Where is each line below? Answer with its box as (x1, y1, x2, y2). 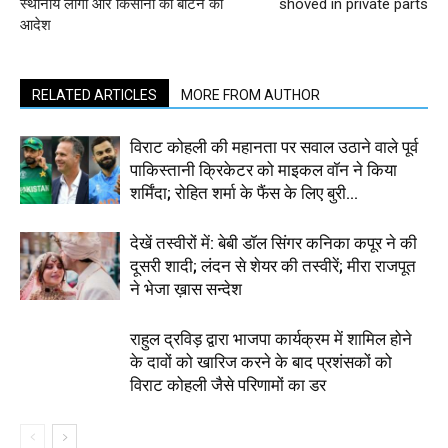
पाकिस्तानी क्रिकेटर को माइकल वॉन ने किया (130, 159, 397, 180)
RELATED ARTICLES (32, 86, 157, 103)
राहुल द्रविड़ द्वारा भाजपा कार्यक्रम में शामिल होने (130, 328, 412, 349)
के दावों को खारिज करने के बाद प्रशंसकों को (130, 351, 392, 372)
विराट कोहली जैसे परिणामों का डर (130, 374, 326, 395)
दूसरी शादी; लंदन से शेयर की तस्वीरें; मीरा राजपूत (130, 255, 416, 276)
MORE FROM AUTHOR (181, 86, 320, 103)
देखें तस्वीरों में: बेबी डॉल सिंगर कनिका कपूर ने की (130, 232, 417, 253)
